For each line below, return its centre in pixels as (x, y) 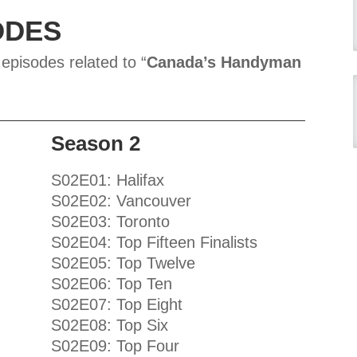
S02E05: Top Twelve (124, 263)
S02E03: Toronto (111, 221)
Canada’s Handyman (224, 62)
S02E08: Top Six (110, 325)
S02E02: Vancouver (122, 200)
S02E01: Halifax (108, 180)
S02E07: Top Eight (117, 304)
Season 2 (96, 143)
